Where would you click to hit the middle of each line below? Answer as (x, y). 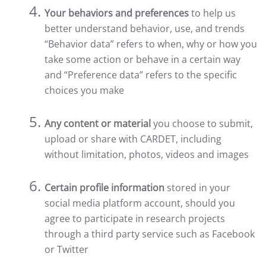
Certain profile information (104, 188)
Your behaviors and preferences (117, 13)
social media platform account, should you (140, 203)
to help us (212, 13)
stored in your (197, 188)
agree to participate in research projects (135, 218)
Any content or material (98, 123)
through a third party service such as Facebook (150, 234)
